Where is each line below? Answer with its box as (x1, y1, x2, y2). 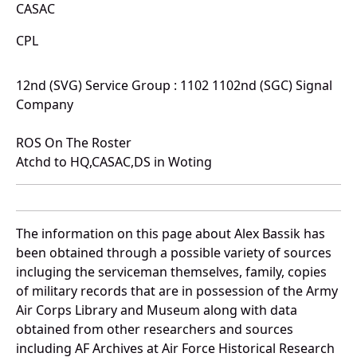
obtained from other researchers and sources (16, 320, 293, 339)
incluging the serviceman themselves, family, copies (16, 263, 327, 281)
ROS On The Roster (16, 134, 131, 152)
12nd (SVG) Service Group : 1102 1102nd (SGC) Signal (16, 76, 332, 95)
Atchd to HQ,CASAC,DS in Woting (16, 153, 212, 171)
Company (16, 96, 73, 114)
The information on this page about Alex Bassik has (16, 225, 325, 243)
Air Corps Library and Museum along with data (16, 301, 297, 320)
